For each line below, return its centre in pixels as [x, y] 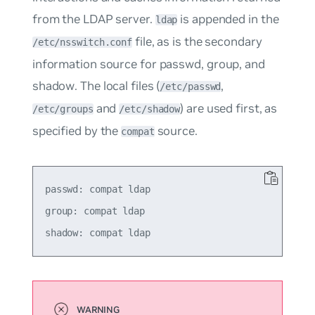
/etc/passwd [191, 86]
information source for [96, 64]
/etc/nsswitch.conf [82, 42]
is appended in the [228, 19]
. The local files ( [117, 85]
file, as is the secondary [197, 41]
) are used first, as [229, 108]
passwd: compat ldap [97, 189]
